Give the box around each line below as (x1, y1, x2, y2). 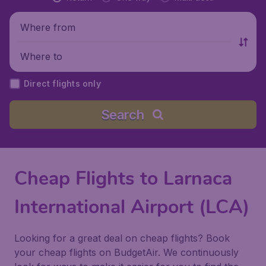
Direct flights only (24, 78, 101, 88)
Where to (20, 50, 62, 62)
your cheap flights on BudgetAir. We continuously (14, 246, 239, 258)
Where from (20, 21, 75, 33)
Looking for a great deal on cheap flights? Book (14, 232, 230, 244)
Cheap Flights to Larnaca (14, 166, 232, 191)
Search (100, 107, 144, 122)
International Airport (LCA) (14, 194, 249, 220)
